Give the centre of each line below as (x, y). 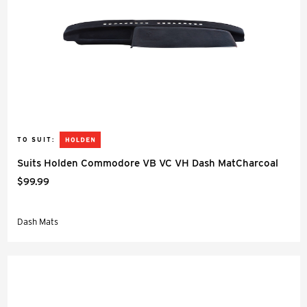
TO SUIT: (36, 139)
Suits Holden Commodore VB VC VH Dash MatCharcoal (148, 163)
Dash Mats (38, 222)
